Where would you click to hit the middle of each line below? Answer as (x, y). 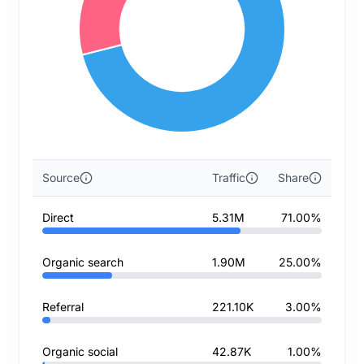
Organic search (83, 262)
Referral (63, 307)
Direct (58, 217)
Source (61, 178)
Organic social (80, 351)
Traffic (229, 178)
